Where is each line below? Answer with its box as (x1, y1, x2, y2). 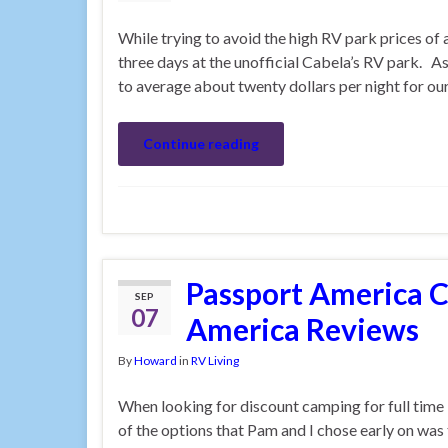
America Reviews (186, 311, 419, 347)
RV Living (191, 353, 239, 368)
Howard (134, 353, 177, 368)
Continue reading (143, 135, 259, 152)
